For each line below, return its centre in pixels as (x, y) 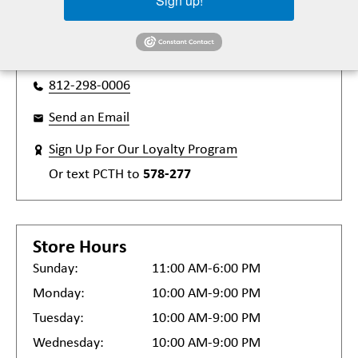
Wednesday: (68, 343)
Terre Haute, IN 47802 (96, 18)
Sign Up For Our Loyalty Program (143, 150)
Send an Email (89, 118)
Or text (71, 175)
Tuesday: (58, 318)
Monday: (59, 294)
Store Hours (80, 248)
